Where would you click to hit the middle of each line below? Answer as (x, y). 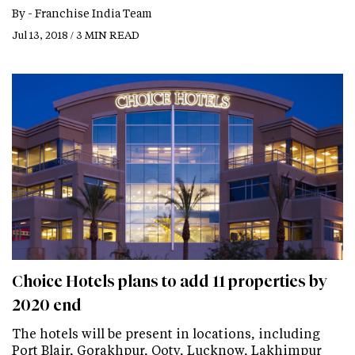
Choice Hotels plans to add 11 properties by (170, 281)
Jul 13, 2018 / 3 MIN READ (76, 34)
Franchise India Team (94, 13)
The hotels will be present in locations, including (166, 333)
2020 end (47, 305)
